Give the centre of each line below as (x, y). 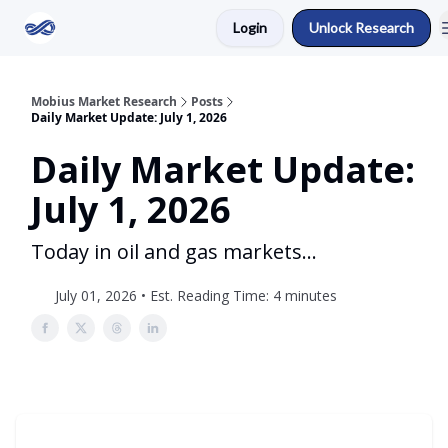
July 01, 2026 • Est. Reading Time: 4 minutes (196, 295)
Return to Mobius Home (144, 29)
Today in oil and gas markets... (174, 251)
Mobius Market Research (104, 101)
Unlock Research (361, 27)
